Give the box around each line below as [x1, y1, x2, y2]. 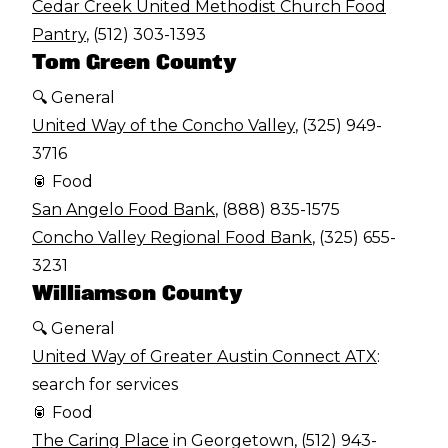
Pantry [32, 24, 86, 44]
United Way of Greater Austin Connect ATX [32, 346, 377, 366]
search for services [32, 374, 178, 394]
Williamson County [32, 280, 243, 304]
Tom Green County [32, 49, 240, 73]
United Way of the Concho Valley [32, 115, 295, 135]
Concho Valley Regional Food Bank [32, 227, 312, 247]
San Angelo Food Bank [32, 199, 215, 219]
